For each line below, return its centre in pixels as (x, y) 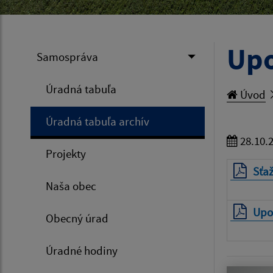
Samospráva (67, 57)
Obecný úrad (77, 218)
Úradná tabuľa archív (97, 122)
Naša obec (71, 186)
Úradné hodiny (82, 251)
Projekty (66, 154)
